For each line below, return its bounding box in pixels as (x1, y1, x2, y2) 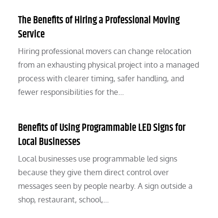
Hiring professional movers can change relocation (18, 46, 192, 56)
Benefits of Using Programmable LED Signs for (18, 120, 186, 136)
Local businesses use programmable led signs (18, 154, 178, 164)
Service (18, 27, 45, 43)
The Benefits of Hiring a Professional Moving (18, 13, 180, 29)
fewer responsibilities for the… (18, 87, 125, 97)
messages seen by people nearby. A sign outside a (18, 181, 193, 191)
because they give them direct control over (18, 167, 169, 178)
